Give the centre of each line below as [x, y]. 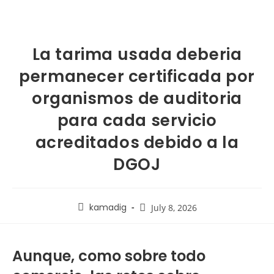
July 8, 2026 [174, 208]
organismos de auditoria [137, 98]
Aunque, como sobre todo [109, 256]
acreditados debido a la [137, 143]
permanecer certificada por [137, 76]
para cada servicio [137, 120]
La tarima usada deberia [137, 54]
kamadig [108, 207]
